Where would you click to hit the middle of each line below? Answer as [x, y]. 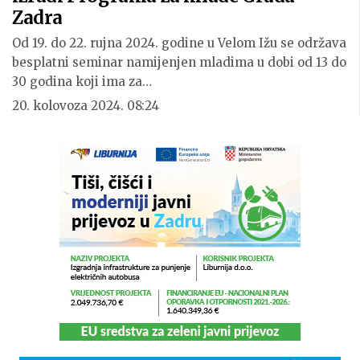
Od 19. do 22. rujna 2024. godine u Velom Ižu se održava [179, 43]
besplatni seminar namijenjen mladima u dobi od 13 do [179, 63]
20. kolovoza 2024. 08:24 [86, 106]
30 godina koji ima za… [82, 82]
